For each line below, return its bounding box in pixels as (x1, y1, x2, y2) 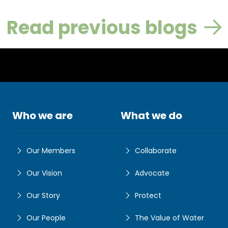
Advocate (135, 168, 169, 179)
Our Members (26, 146, 75, 156)
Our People (26, 213, 66, 223)
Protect (135, 190, 161, 201)
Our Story (26, 190, 60, 201)
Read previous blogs (6, 14, 197, 41)
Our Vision (26, 168, 62, 179)
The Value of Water (135, 213, 204, 223)
